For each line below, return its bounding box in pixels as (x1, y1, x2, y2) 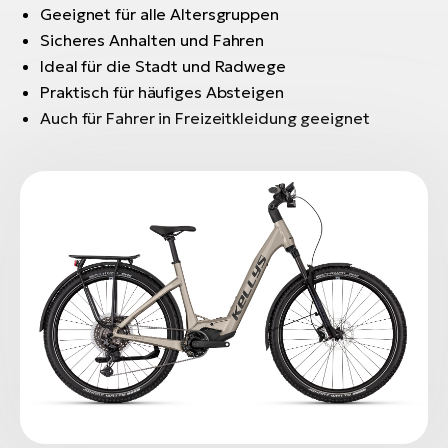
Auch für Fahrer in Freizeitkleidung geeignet (40, 108, 370, 129)
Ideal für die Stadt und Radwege (40, 56, 286, 77)
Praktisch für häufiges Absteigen (40, 82, 284, 103)
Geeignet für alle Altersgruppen (40, 4, 279, 25)
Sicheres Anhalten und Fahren (40, 30, 265, 51)
